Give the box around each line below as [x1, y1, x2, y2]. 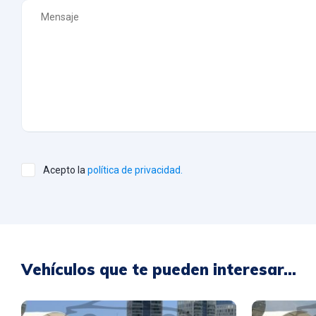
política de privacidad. [87, 164, 183, 176]
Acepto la [43, 164, 87, 176]
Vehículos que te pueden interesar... [21, 260, 296, 280]
